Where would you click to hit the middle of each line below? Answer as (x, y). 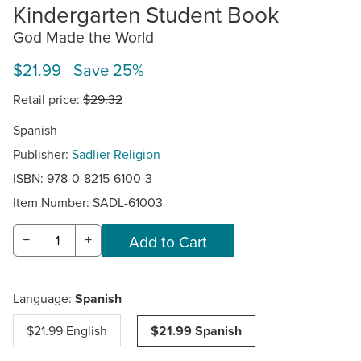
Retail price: (48, 99)
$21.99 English (67, 331)
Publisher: (42, 154)
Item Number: (53, 202)
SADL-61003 (128, 202)
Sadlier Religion (116, 154)
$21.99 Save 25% (79, 70)
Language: (44, 299)
